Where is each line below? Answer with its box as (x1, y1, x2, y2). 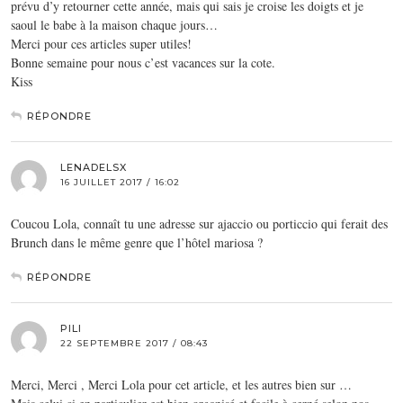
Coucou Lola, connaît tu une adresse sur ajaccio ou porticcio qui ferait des (11, 214, 388, 232)
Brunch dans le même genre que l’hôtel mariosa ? (11, 233, 263, 251)
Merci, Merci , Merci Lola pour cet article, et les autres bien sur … (11, 375, 352, 393)
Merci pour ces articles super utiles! (11, 34, 192, 52)
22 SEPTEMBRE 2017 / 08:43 (60, 336, 208, 349)
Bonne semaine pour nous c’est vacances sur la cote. (11, 53, 275, 71)
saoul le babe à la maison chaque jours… (11, 15, 218, 33)
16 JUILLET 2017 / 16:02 (60, 175, 180, 188)
